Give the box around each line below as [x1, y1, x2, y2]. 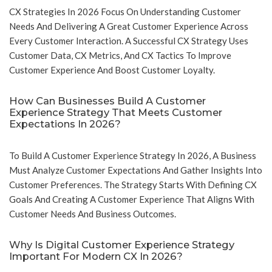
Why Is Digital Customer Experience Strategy [9, 239, 234, 251]
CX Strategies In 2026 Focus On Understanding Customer [9, 6, 241, 18]
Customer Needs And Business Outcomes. [9, 208, 176, 220]
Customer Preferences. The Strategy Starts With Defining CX [9, 179, 257, 191]
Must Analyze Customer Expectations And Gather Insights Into [9, 165, 262, 176]
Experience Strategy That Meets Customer [9, 106, 222, 119]
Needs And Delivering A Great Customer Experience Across [9, 21, 248, 32]
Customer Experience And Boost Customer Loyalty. [9, 64, 215, 76]
